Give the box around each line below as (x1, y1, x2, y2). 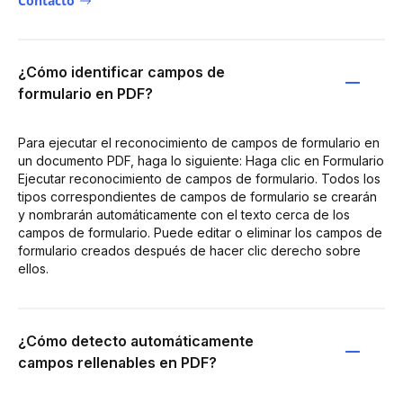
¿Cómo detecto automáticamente (18, 331, 254, 350)
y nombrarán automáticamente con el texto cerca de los (18, 206, 350, 222)
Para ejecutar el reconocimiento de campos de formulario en (18, 134, 380, 150)
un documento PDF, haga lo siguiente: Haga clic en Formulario (18, 152, 384, 168)
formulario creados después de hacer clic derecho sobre (18, 242, 361, 258)
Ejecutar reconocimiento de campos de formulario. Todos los (18, 170, 381, 186)
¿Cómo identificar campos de (18, 62, 225, 81)
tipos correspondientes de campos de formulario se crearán (18, 188, 377, 204)
